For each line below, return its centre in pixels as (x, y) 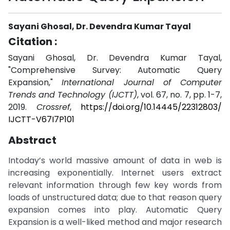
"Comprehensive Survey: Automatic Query (115, 70)
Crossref (53, 107)
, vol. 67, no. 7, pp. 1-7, (179, 95)
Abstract (32, 140)
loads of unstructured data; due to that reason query (115, 197)
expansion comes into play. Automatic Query (115, 210)
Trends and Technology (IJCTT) (73, 95)
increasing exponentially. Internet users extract (115, 173)
